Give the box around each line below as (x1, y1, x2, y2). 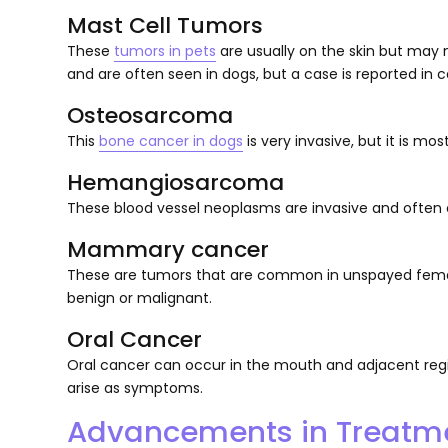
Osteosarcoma (67, 99, 234, 131)
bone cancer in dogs (99, 130, 244, 151)
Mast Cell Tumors (67, 9, 264, 41)
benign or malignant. (67, 287, 213, 308)
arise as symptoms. (67, 377, 204, 398)
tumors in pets (114, 40, 217, 61)
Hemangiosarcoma (67, 166, 285, 198)
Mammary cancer (67, 233, 270, 265)
